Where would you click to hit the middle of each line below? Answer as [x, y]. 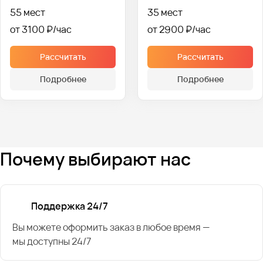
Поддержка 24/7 [70, 206]
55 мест [27, 12]
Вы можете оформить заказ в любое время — [111, 227]
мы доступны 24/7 [52, 241]
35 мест [165, 12]
